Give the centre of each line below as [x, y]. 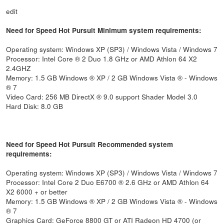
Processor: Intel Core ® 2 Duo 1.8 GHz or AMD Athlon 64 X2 [102, 58]
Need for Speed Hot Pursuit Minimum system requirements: [104, 30]
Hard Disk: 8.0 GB [35, 106]
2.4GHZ [18, 68]
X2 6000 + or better [37, 191]
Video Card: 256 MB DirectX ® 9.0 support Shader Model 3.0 [102, 96]
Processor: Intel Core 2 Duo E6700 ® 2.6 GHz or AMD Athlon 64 [108, 182]
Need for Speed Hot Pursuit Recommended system [90, 144]
